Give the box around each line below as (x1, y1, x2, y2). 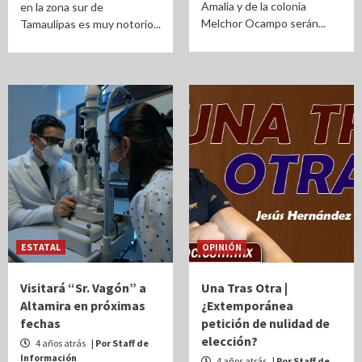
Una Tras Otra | (201, 280, 288, 296)
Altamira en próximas (20, 297, 145, 314)
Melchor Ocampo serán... (201, 16, 326, 30)
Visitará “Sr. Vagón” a (20, 280, 146, 296)
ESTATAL (21, 241, 61, 253)
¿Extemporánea (201, 297, 293, 314)
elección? (201, 333, 258, 349)
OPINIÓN (202, 241, 242, 253)
